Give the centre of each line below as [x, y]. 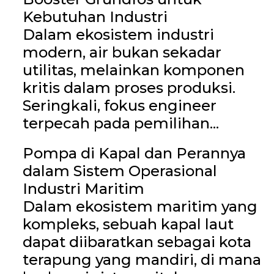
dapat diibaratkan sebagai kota [137, 242]
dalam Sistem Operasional [120, 171]
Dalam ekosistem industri [118, 34]
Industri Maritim [83, 188]
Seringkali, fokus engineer [119, 105]
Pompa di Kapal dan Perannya [134, 153]
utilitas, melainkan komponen [133, 70]
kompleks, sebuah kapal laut [128, 224]
